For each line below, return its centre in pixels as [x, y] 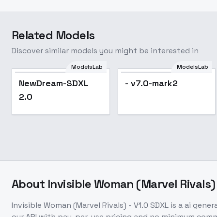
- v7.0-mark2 [151, 83]
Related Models [53, 35]
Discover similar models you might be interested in [105, 51]
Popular [87, 81]
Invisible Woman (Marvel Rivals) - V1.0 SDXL [90, 205]
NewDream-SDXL [54, 83]
